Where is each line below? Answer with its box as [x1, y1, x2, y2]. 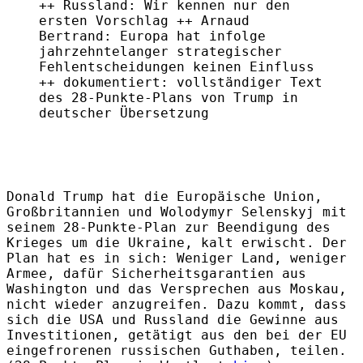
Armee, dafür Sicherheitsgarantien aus [6, 265, 306, 281]
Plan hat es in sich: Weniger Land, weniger [6, 250, 347, 266]
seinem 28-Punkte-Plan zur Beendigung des [6, 219, 331, 235]
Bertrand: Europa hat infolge [39, 28, 266, 44]
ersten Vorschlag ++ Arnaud [39, 12, 250, 28]
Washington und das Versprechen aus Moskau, [6, 280, 347, 297]
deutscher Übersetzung [39, 105, 209, 121]
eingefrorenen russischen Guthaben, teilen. [6, 342, 347, 358]
